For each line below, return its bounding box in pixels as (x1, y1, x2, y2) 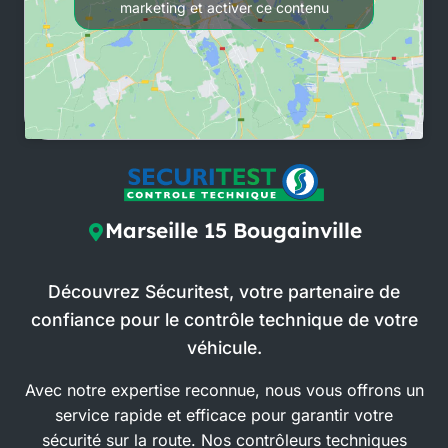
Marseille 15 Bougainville (104, 217, 362, 244)
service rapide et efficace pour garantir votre (55, 405, 393, 426)
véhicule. (186, 337, 262, 359)
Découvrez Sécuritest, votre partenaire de (48, 281, 400, 303)
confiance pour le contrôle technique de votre (30, 309, 418, 331)
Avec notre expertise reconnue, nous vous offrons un (24, 380, 424, 401)
